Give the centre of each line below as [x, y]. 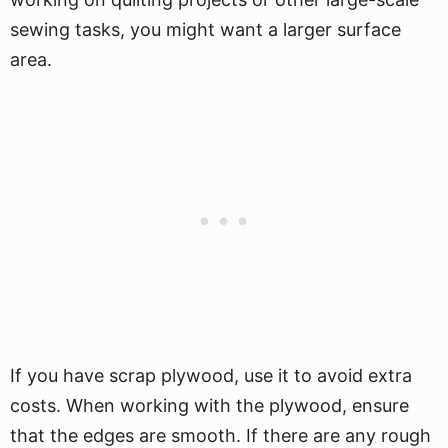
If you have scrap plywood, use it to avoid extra [211, 375]
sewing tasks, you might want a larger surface [205, 29]
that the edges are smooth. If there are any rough [220, 435]
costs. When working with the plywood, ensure [209, 405]
